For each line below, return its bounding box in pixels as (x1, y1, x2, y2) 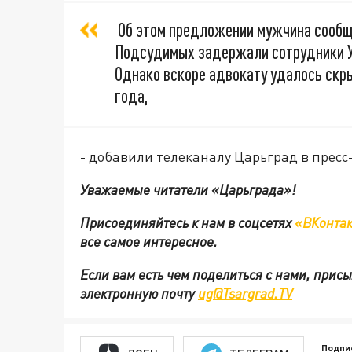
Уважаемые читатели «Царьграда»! (80, 181, 295, 199)
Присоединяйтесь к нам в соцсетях (80, 214, 295, 232)
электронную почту (80, 284, 198, 302)
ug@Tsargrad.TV (198, 284, 292, 302)
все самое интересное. (80, 233, 221, 251)
